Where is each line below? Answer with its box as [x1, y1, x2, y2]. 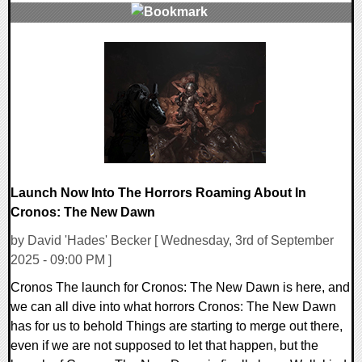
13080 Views [19, 63, 95, 78]
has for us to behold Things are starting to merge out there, [11, 318, 343, 333]
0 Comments [19, 44, 96, 58]
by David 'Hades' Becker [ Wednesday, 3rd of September [11, 233, 334, 247]
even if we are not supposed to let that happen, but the [11, 338, 318, 352]
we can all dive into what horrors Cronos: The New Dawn [11, 299, 336, 314]
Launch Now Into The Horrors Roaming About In [11, 186, 306, 200]
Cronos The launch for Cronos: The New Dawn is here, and [11, 280, 350, 294]
